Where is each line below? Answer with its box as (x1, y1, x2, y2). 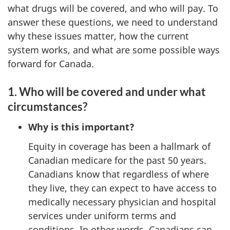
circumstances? (8, 100, 87, 113)
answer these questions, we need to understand (8, 16, 218, 28)
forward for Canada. (8, 57, 94, 70)
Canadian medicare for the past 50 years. (28, 154, 206, 166)
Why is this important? (28, 120, 135, 133)
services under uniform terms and (28, 209, 176, 222)
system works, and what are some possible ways (8, 44, 220, 56)
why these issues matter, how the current (8, 30, 189, 42)
